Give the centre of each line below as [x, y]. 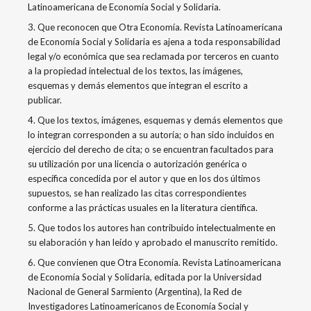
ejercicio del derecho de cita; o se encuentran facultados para [151, 149]
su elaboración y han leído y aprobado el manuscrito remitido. [153, 242]
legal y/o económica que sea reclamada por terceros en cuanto [153, 56]
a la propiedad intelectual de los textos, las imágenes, [135, 70]
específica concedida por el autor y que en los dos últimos [144, 178]
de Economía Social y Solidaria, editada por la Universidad [145, 277]
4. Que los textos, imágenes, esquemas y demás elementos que [155, 120]
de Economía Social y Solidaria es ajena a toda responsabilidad [154, 41]
